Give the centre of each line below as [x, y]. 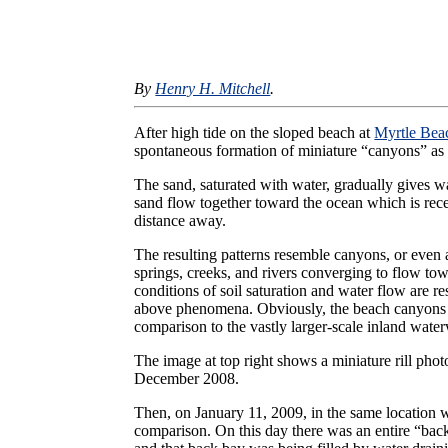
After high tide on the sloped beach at [254, 132]
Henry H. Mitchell [213, 88]
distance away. [180, 220]
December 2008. [187, 378]
